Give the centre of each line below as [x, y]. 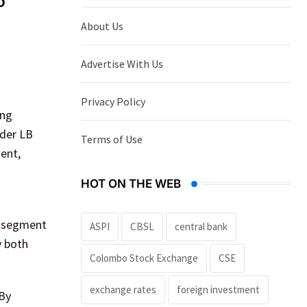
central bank [201, 226]
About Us [102, 26]
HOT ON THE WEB [131, 183]
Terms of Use [112, 139]
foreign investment [218, 289]
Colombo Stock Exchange [144, 258]
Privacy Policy [113, 101]
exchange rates [123, 289]
